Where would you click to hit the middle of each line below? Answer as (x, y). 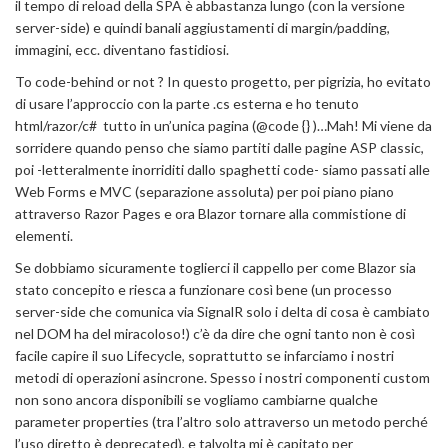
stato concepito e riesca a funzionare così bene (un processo (203, 289)
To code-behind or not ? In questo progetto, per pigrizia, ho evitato (223, 81)
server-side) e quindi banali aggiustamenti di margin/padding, (202, 27)
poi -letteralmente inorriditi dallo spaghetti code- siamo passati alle (222, 169)
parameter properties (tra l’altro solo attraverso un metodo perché (221, 421)
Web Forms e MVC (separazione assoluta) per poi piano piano (204, 191)
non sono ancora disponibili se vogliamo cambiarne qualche (196, 399)
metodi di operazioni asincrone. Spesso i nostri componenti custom (222, 377)
